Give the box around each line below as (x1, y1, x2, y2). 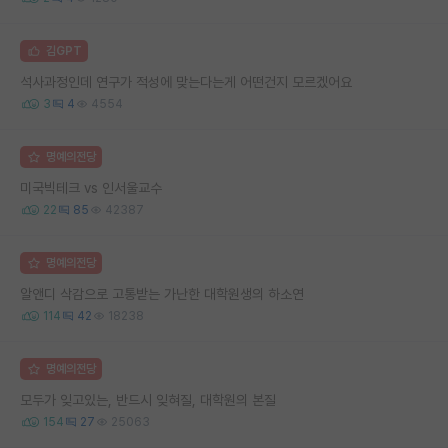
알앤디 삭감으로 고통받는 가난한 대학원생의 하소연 (20, 285, 304, 302)
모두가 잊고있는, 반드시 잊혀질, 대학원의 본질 (20, 391, 276, 408)
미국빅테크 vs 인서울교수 (20, 179, 162, 196)
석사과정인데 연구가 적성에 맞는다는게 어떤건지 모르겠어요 (20, 73, 352, 90)
